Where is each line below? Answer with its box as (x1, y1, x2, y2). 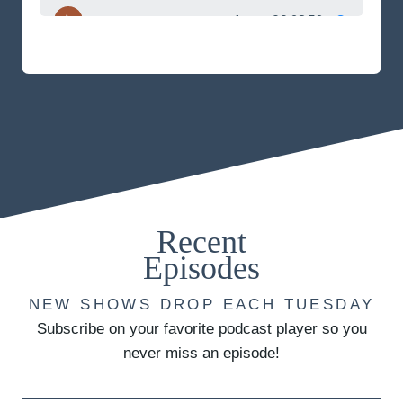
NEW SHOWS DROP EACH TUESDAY (28, 295, 375, 313)
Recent (157, 223, 246, 260)
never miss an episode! (123, 344, 280, 362)
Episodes (143, 249, 260, 286)
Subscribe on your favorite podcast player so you (36, 319, 367, 337)
